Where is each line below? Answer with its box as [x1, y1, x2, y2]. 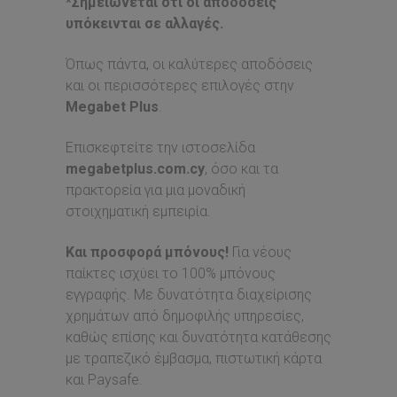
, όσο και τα [205, 160, 278, 177]
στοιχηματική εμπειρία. [66, 203, 211, 220]
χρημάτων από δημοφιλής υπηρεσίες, [66, 307, 304, 324]
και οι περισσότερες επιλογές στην [66, 77, 294, 94]
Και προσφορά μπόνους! [66, 244, 229, 261]
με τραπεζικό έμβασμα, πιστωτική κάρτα [66, 350, 322, 367]
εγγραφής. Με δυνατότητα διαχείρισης [66, 286, 312, 303]
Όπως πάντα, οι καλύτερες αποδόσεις [66, 56, 313, 73]
